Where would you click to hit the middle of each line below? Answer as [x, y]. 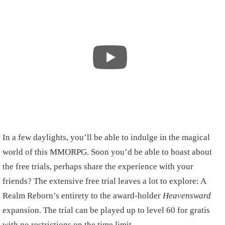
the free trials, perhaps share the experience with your [98, 167]
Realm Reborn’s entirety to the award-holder [83, 196]
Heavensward [187, 196]
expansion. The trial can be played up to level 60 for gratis [106, 210]
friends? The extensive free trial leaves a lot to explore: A [104, 181]
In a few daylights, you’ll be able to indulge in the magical [106, 138]
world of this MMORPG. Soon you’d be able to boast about [107, 152]
